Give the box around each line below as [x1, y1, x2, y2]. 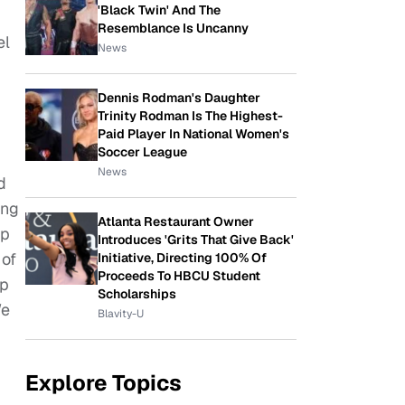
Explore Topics [25, 369, 182, 397]
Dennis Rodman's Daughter [98, 89, 260, 106]
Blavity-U [98, 306, 144, 321]
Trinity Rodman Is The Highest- [98, 108, 283, 124]
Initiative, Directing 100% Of [98, 250, 267, 266]
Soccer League [98, 144, 187, 160]
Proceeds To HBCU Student [98, 268, 260, 284]
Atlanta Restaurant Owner [98, 213, 254, 230]
